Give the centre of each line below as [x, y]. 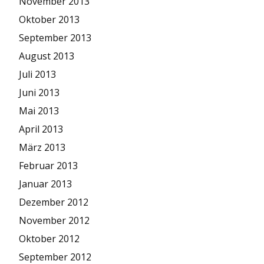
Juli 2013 [37, 74]
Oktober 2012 [49, 238]
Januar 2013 [45, 184]
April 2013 [41, 129]
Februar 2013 [48, 165]
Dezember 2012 [54, 202]
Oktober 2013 [49, 19]
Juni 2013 [39, 92]
